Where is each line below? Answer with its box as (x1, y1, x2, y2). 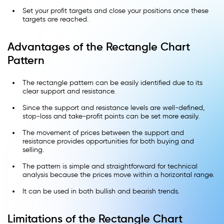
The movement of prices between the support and (22, 128, 184, 137)
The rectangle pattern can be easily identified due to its (22, 78, 202, 87)
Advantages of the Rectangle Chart (7, 40, 190, 54)
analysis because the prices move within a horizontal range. (22, 170, 214, 179)
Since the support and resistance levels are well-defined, (22, 103, 204, 112)
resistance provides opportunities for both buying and (22, 137, 194, 146)
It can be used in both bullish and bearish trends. (22, 187, 179, 196)
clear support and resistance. (22, 87, 115, 96)
